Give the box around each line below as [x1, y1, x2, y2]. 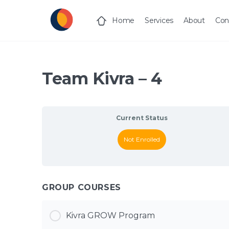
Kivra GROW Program [66, 211, 155, 220]
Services [145, 16, 174, 25]
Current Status [116, 114, 168, 122]
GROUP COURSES [42, 182, 121, 192]
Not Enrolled [124, 135, 161, 143]
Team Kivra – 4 [42, 68, 162, 88]
